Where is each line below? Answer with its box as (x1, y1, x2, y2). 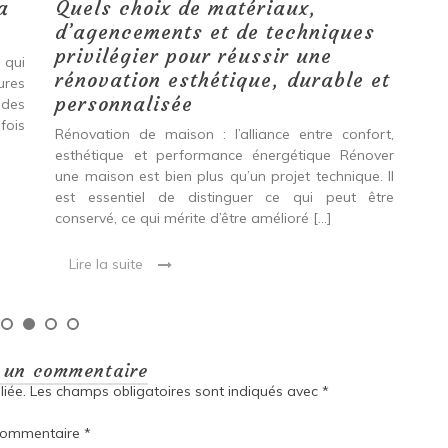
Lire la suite (69, 255, 144, 274)
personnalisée (55, 91, 194, 117)
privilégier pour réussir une (55, 43, 333, 69)
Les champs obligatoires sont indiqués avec (29, 382, 322, 401)
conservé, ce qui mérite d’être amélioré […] (55, 209, 333, 228)
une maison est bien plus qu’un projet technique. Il (55, 167, 395, 186)
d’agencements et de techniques (55, 19, 376, 45)
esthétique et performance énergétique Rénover (55, 146, 395, 165)
